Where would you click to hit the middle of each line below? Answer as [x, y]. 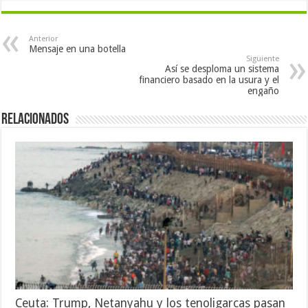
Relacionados [35, 120]
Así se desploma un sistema [222, 69]
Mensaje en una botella [78, 49]
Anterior [44, 39]
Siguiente [262, 59]
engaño [263, 91]
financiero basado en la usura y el [209, 80]
